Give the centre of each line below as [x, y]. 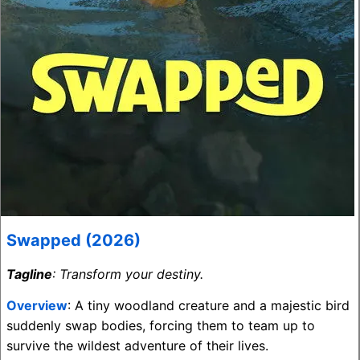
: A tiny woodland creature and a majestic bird [209, 305]
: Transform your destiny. [128, 274]
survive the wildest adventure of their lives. [137, 346]
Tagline [29, 274]
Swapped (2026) [74, 240]
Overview [37, 305]
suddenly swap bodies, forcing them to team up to [161, 325]
